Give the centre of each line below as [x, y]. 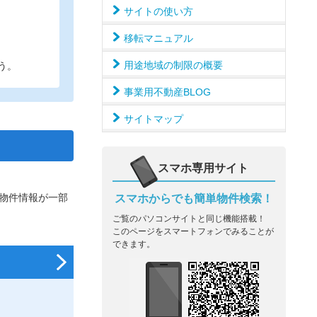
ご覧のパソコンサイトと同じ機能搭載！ [189, 219]
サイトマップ [154, 119]
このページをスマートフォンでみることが [193, 231]
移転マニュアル [158, 38]
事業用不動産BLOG [167, 92]
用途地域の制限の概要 [173, 65]
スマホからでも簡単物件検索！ [194, 198]
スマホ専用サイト [203, 168]
